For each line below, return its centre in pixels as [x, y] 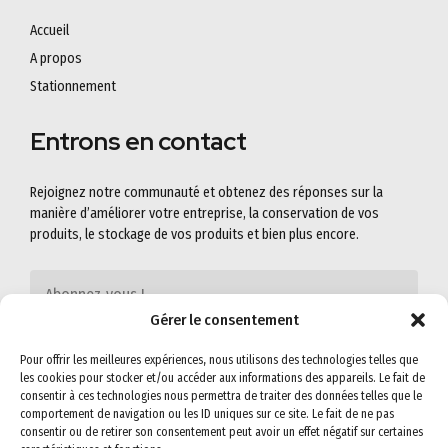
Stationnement [73, 86]
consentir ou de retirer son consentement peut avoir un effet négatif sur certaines [221, 432]
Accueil [49, 30]
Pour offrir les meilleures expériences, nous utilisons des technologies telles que [219, 360]
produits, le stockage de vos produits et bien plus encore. [194, 234]
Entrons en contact [138, 141]
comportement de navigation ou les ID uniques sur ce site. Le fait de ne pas [207, 414]
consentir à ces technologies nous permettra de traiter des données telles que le [221, 396]
